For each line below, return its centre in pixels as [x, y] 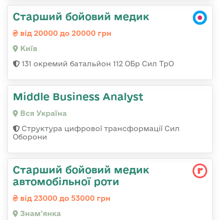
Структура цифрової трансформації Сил [100, 128]
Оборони [30, 137]
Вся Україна [42, 113]
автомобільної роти [66, 181]
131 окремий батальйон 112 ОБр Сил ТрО [97, 64]
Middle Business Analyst [78, 96]
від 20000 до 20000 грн [65, 33]
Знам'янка [40, 213]
